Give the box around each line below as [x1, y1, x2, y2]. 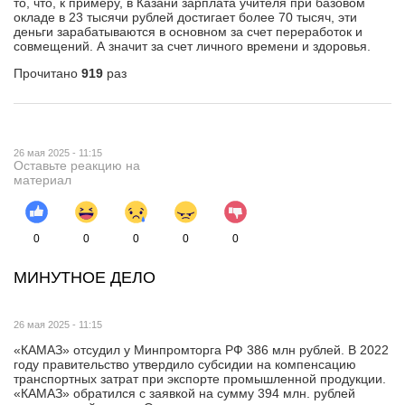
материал [14, 172, 71, 187]
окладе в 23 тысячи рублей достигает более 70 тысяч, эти [14, 9, 357, 24]
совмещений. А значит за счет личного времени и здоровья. [14, 38, 371, 53]
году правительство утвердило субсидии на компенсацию [14, 357, 356, 372]
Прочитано [14, 65, 81, 80]
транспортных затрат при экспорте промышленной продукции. [14, 372, 386, 387]
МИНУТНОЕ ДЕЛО [14, 268, 155, 287]
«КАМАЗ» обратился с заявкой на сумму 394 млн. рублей [14, 386, 355, 401]
